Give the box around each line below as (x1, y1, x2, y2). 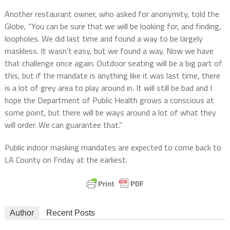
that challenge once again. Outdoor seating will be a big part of (4, 57, 222, 70)
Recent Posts (46, 208, 95, 218)
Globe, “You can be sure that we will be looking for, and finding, (4, 20, 221, 33)
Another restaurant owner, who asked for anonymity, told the (4, 8, 219, 21)
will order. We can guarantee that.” (4, 119, 122, 131)
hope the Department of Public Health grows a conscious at (4, 94, 214, 107)
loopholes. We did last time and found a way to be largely (4, 32, 203, 45)
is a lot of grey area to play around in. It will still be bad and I (4, 82, 212, 94)
